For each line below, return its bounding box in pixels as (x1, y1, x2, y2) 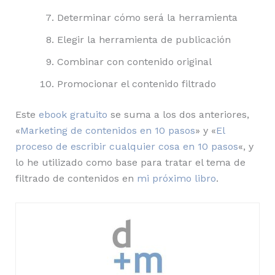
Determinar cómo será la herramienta (56, 12, 238, 24)
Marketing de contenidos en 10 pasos (20, 125, 195, 137)
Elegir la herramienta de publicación (56, 34, 231, 46)
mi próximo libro (136, 172, 216, 185)
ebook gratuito (38, 109, 107, 121)
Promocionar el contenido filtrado (56, 78, 216, 90)
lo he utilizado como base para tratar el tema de (15, 157, 246, 169)
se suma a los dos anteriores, (107, 109, 249, 121)
